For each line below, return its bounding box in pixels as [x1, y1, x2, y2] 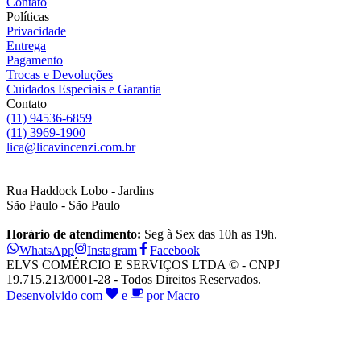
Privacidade [6, 23, 66, 38]
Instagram [87, 243, 137, 257]
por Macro [143, 288, 200, 302]
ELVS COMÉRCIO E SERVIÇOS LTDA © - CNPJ [6, 257, 280, 272]
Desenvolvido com [6, 288, 106, 302]
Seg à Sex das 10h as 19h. [141, 226, 277, 241]
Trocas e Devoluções [6, 67, 113, 81]
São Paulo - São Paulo [6, 197, 120, 212]
